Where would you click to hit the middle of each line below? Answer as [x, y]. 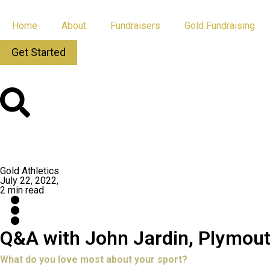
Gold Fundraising [220, 26]
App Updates [175, 76]
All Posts [24, 76]
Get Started [39, 52]
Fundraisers [135, 26]
